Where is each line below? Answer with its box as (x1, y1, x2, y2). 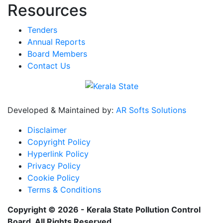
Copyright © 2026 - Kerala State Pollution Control (7, 205, 201, 215)
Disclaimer (27, 125, 67, 135)
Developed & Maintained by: (7, 105, 116, 115)
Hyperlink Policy (27, 149, 89, 159)
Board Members (27, 48, 87, 59)
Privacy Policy (27, 161, 81, 171)
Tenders (27, 24, 57, 35)
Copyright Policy (27, 137, 91, 147)
